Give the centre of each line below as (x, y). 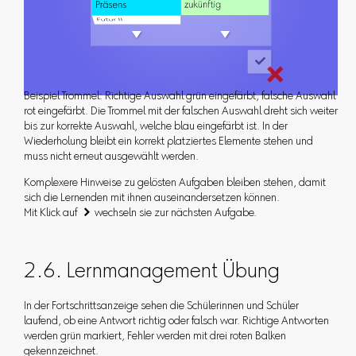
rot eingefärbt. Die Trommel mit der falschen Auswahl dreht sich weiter (180, 112)
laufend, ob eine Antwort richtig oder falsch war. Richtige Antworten (176, 321)
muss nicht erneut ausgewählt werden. (111, 157)
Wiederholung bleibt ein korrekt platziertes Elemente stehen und (168, 142)
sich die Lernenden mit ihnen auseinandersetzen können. (151, 198)
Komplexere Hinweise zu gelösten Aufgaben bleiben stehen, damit (174, 183)
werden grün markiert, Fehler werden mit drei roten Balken (155, 337)
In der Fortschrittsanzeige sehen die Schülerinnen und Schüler (161, 306)
